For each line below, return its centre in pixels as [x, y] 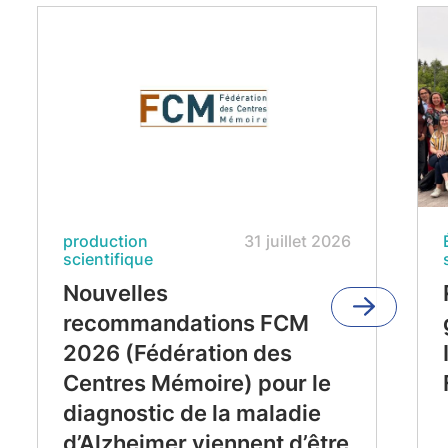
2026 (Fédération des [177, 353]
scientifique [107, 259]
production [105, 241]
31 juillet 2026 [297, 241]
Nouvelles [115, 293]
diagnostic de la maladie [191, 413]
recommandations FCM [185, 323]
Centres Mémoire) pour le [196, 383]
